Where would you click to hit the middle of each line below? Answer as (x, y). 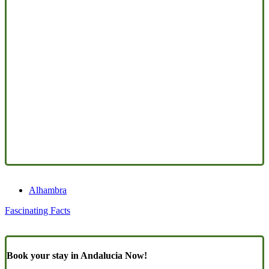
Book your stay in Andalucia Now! (77, 255)
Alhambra (48, 190)
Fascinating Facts (38, 211)
